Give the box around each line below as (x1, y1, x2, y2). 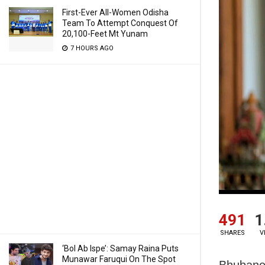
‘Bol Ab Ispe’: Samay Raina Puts (62, 244, 179, 253)
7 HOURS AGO (69, 44, 114, 52)
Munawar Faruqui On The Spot (62, 254, 176, 264)
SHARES (219, 228, 245, 237)
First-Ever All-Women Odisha (62, 8, 169, 17)
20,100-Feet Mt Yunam (62, 29, 148, 38)
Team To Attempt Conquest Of (62, 18, 178, 28)
